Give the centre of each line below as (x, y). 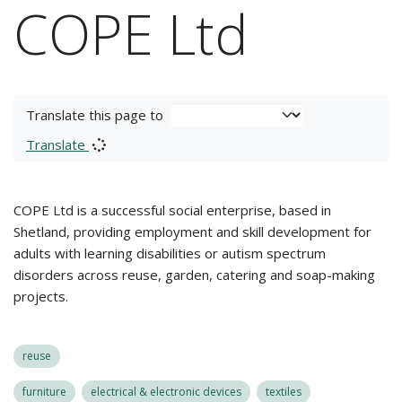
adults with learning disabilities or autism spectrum (170, 253)
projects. (41, 296)
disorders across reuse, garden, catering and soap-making (194, 275)
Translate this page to (95, 115)
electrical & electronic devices (166, 392)
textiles (284, 392)
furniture (44, 392)
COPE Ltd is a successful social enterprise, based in (172, 210)
